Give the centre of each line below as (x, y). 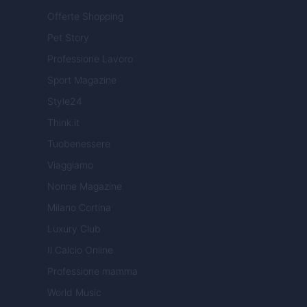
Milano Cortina (79, 208)
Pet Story (68, 38)
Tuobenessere (79, 144)
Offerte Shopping (85, 16)
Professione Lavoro (90, 59)
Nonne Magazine (85, 186)
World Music (74, 293)
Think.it (63, 123)
